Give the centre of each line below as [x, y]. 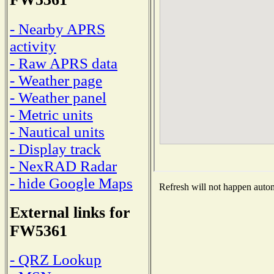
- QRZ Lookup [56, 260]
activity [33, 46]
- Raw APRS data [64, 63]
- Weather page [56, 80]
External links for [70, 212]
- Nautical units [57, 131]
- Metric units [51, 114]
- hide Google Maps [71, 183]
